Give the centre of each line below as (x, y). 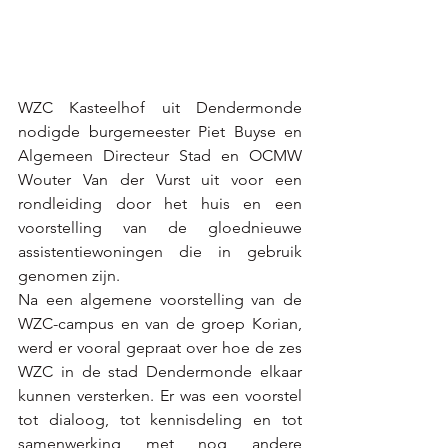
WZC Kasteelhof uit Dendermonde (160, 107)
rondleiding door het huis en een (160, 203)
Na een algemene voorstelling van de (160, 299)
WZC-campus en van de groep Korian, (160, 323)
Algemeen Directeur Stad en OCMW (160, 155)
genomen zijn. (71, 275)
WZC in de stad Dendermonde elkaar (160, 371)
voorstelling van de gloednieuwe (160, 227)
